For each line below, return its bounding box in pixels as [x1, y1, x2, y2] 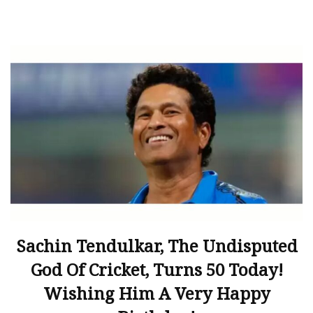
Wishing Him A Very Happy [43, 281, 270, 305]
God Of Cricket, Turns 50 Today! [30, 257, 283, 281]
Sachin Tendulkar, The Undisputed [15, 233, 298, 257]
